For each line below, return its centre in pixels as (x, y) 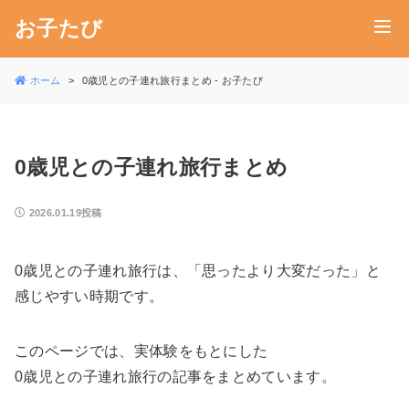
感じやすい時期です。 (89, 296)
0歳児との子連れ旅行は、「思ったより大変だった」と (198, 271)
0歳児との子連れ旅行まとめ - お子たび (173, 80)
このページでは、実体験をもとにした (142, 351)
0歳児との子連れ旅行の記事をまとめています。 (176, 377)
